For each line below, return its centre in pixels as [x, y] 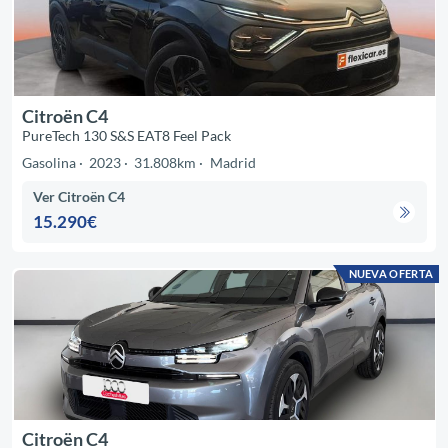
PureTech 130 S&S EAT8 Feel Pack [126, 135]
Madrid [232, 162]
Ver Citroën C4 [79, 197]
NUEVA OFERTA [391, 273]
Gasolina [48, 162]
